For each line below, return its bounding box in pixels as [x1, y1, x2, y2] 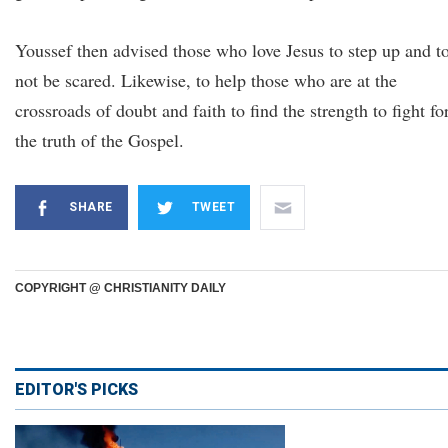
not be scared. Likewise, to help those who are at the [15, 68, 397, 92]
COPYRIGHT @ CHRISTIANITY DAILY [15, 281, 226, 295]
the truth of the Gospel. [15, 128, 184, 152]
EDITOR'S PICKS [15, 380, 138, 399]
